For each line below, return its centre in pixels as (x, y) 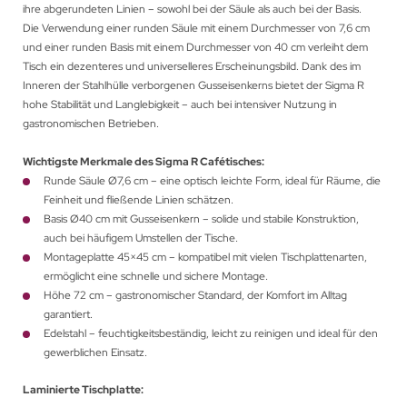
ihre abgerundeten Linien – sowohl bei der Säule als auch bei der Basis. (192, 10)
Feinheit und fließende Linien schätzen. (139, 200)
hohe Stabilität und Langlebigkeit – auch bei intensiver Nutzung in (180, 105)
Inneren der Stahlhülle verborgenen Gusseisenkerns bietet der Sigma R (194, 86)
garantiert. (68, 315)
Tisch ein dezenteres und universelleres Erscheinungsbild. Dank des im (192, 67)
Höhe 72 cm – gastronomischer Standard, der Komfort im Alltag (195, 296)
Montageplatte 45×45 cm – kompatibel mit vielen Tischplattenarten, (205, 258)
